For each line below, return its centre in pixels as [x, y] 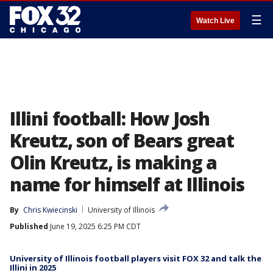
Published [29, 226]
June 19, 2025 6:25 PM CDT [94, 226]
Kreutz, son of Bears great [122, 140]
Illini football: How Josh [110, 119]
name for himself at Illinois [127, 184]
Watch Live [215, 21]
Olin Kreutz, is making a [114, 162]
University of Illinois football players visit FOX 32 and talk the [136, 258]
